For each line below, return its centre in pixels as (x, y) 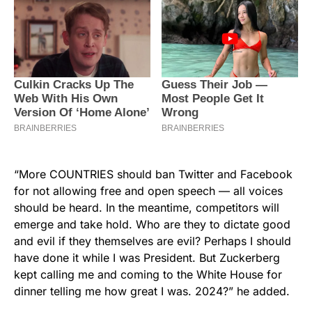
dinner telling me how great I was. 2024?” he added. (152, 291)
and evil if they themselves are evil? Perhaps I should (153, 241)
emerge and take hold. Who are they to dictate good (152, 225)
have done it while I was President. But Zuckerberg (147, 258)
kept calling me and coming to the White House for (148, 275)
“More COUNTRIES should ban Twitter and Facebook (153, 174)
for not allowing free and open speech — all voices (148, 191)
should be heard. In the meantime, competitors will (147, 208)
